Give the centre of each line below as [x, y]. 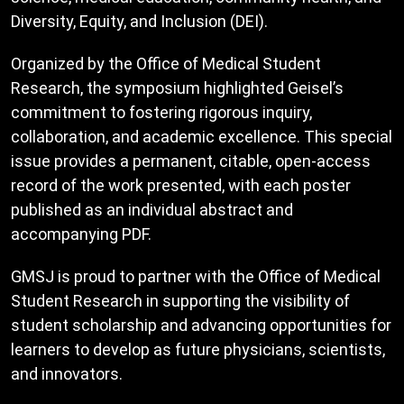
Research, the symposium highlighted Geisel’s [177, 88]
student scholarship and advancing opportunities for [201, 326]
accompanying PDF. [81, 234]
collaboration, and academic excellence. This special [202, 137]
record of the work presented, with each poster [181, 186]
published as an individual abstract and [152, 210]
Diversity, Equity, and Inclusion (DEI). [139, 22]
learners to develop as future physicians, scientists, [198, 350]
